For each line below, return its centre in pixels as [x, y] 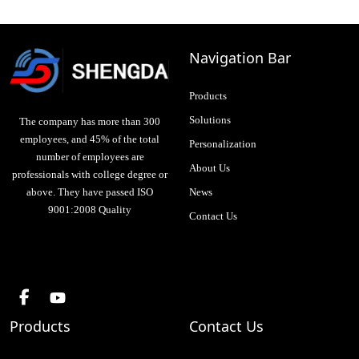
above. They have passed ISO [90, 192]
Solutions [210, 120]
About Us [210, 168]
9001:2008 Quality [90, 209]
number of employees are [90, 156]
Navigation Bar [240, 58]
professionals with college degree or [90, 174]
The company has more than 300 [90, 121]
